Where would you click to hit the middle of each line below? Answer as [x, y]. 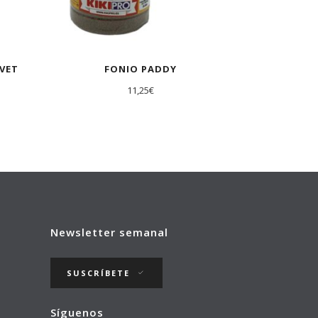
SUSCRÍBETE [98, 273]
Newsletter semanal [109, 232]
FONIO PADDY [140, 69]
